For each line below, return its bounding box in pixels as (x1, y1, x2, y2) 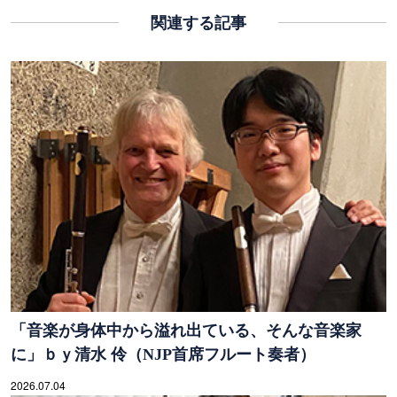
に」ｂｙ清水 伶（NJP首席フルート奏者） (11, 345, 315, 363)
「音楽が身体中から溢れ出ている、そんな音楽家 (11, 321, 362, 339)
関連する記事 (151, 13, 246, 32)
